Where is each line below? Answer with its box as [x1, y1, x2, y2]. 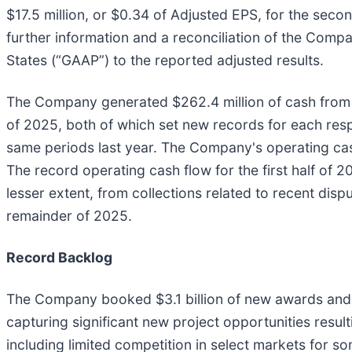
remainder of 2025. [6, 207, 132, 225]
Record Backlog [6, 249, 112, 266]
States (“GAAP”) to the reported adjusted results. [6, 52, 324, 69]
